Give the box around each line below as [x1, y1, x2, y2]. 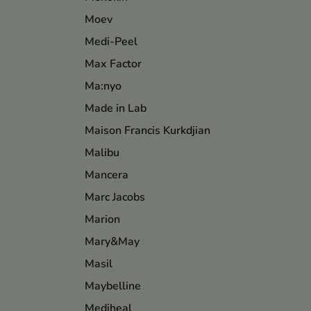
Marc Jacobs [85, 190, 145, 205]
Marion [85, 212, 120, 228]
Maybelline [85, 278, 141, 294]
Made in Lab [85, 101, 146, 117]
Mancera [85, 167, 128, 183]
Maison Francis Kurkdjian [85, 123, 210, 139]
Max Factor [85, 56, 142, 72]
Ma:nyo [85, 78, 121, 94]
